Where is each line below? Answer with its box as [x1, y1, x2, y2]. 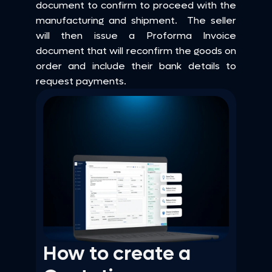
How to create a [43, 241, 191, 267]
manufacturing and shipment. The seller [36, 14, 236, 27]
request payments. [36, 75, 126, 87]
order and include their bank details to [36, 59, 236, 72]
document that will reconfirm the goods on [36, 44, 236, 57]
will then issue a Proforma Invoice [36, 29, 236, 42]
